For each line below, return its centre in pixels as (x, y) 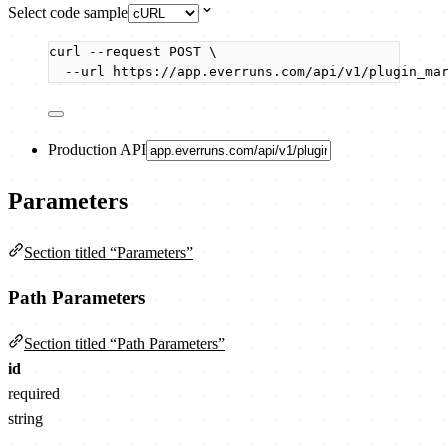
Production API (97, 149)
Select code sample (68, 12)
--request (125, 51)
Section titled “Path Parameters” (124, 343)
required (34, 393)
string (25, 418)
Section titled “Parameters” (108, 252)
